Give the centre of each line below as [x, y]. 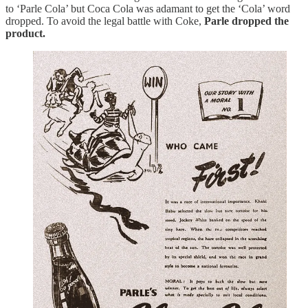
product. [25, 33]
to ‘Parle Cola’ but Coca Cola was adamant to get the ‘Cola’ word [148, 8]
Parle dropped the [246, 21]
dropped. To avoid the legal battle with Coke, [105, 21]
